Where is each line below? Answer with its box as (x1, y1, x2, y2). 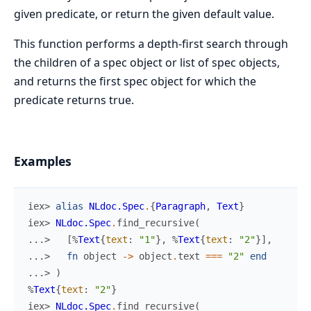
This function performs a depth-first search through (14, 35, 288, 51)
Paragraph (155, 201, 205, 212)
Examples (14, 153, 72, 170)
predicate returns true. (14, 92, 134, 108)
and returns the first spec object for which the (14, 73, 256, 89)
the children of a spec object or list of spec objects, (14, 54, 280, 70)
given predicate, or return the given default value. (14, 6, 274, 22)
